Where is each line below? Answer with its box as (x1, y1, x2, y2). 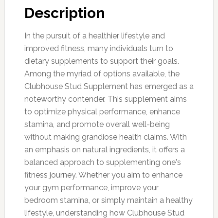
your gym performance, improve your (24, 182, 159, 192)
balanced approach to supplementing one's (24, 157, 181, 167)
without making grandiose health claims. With (24, 132, 187, 142)
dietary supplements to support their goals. (24, 56, 179, 66)
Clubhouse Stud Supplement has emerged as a (24, 81, 194, 91)
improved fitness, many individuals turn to (24, 43, 173, 53)
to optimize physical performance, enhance (24, 107, 180, 116)
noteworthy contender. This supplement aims (24, 94, 187, 104)
